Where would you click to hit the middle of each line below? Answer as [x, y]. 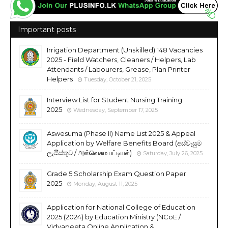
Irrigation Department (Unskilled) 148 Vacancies [125, 50]
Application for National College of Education [121, 207]
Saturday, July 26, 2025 [173, 153]
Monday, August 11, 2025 [105, 183]
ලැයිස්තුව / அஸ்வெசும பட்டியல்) [89, 152]
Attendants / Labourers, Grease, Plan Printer [119, 69]
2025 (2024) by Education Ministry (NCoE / [114, 217]
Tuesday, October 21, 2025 [118, 79]
